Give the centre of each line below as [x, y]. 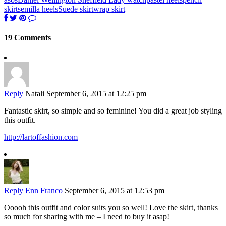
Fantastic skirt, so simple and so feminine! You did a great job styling [113, 111]
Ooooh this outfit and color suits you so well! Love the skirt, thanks [111, 208]
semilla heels [38, 9]
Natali [35, 94]
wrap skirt [109, 9]
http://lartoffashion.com [41, 137]
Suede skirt [76, 9]
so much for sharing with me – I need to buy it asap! [87, 217]
